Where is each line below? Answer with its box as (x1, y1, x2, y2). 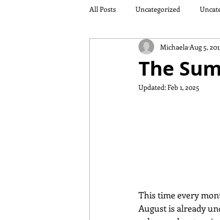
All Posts (89, 4, 116, 14)
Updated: (138, 82, 167, 92)
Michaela (160, 42, 188, 52)
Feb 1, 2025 (167, 82, 199, 92)
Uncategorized (136, 4, 180, 14)
